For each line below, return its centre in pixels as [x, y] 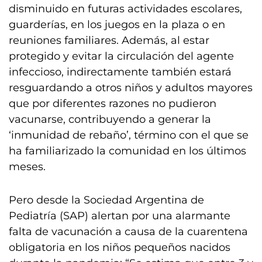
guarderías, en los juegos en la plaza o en [117, 25]
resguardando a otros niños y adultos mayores [131, 88]
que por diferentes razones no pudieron [113, 104]
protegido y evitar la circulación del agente [121, 56]
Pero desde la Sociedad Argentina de [106, 200]
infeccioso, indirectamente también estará [120, 72]
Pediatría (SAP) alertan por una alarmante [120, 216]
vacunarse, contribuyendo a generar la [110, 119]
